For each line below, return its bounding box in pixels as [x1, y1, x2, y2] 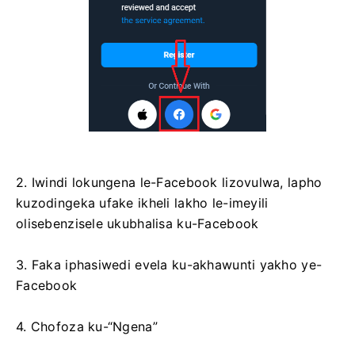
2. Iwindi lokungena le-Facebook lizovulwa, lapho [16, 174, 323, 190]
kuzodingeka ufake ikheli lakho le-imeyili [16, 194, 269, 211]
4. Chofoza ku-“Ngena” [16, 318, 158, 334]
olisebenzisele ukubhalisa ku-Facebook [16, 215, 259, 231]
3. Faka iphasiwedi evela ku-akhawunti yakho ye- [16, 256, 323, 273]
